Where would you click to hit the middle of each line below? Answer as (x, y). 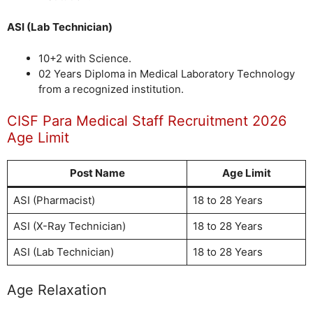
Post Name (97, 173)
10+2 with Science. (85, 58)
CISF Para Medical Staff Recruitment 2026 (147, 121)
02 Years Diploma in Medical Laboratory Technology (167, 73)
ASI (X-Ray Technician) (69, 226)
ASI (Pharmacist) (54, 200)
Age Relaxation (57, 290)
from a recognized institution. (111, 89)
